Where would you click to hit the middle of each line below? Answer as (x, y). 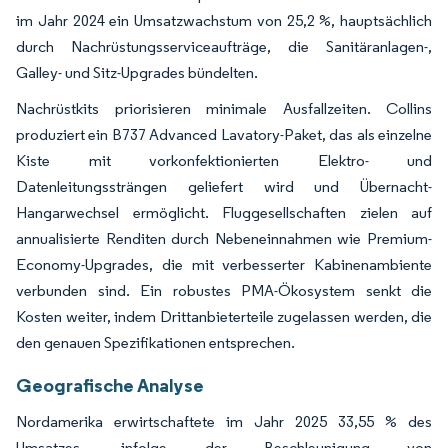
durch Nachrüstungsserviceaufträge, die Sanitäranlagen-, (224, 46)
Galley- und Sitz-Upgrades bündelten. (137, 72)
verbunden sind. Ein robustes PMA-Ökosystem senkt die (224, 290)
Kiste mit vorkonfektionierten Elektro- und (224, 160)
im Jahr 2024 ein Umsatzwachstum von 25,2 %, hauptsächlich (224, 20)
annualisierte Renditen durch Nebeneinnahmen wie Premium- (224, 238)
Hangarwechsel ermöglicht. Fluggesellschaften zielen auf (224, 212)
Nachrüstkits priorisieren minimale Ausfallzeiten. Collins (224, 108)
